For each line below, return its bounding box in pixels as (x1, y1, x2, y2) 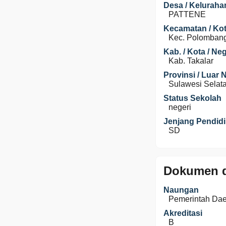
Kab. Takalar (168, 56, 213, 65)
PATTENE (168, 10, 206, 19)
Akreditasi (163, 209, 202, 217)
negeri (168, 103, 191, 111)
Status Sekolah (163, 94, 221, 102)
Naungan (163, 186, 199, 194)
